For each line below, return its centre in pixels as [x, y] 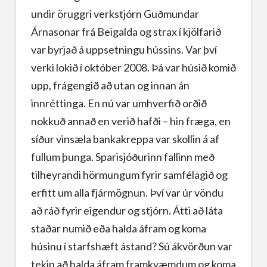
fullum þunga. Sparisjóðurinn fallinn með [122, 156]
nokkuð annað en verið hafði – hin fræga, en [131, 121]
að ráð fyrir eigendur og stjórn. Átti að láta [127, 210]
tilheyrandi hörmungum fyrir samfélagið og [129, 174]
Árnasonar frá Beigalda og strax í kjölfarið [126, 31]
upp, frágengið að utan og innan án [110, 85]
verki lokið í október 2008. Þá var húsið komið [133, 67]
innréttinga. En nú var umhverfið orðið [119, 103]
